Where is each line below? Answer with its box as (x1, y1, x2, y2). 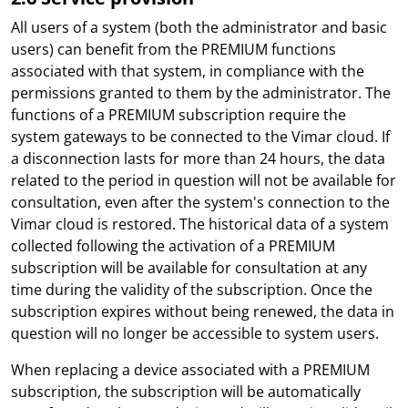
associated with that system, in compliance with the (11, 61, 364, 81)
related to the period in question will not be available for (11, 170, 396, 190)
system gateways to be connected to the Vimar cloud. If (11, 127, 390, 147)
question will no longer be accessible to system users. (11, 323, 379, 343)
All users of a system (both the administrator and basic (11, 17, 387, 37)
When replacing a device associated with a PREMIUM (11, 360, 370, 380)
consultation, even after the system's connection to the (11, 192, 390, 212)
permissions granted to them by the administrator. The (11, 83, 391, 103)
